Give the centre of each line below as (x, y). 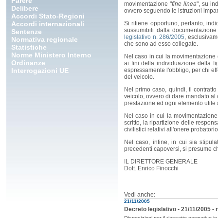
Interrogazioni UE (40, 71)
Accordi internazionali (48, 24)
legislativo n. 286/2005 (154, 37)
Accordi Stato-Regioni (48, 16)
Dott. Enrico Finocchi (151, 169)
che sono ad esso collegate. (161, 44)
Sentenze (27, 32)
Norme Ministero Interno (51, 55)
